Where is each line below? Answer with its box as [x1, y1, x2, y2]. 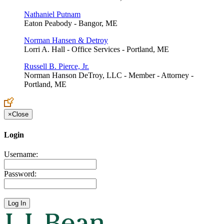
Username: [4, 149, 38, 158]
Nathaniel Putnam [24, 10, 80, 19]
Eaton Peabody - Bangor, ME [24, 19, 117, 28]
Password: [4, 169, 36, 178]
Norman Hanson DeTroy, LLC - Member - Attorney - [24, 71, 193, 80]
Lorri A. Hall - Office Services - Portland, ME [24, 45, 169, 54]
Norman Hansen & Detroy [24, 36, 108, 45]
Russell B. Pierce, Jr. [24, 62, 89, 71]
